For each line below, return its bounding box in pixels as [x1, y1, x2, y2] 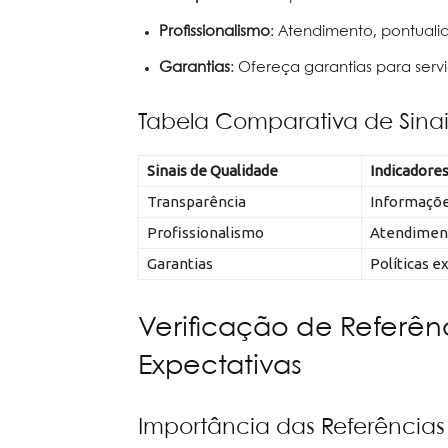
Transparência [147, 193, 246, 211]
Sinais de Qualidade [147, 162, 278, 180]
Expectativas [138, 354, 301, 381]
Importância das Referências [138, 417, 445, 440]
